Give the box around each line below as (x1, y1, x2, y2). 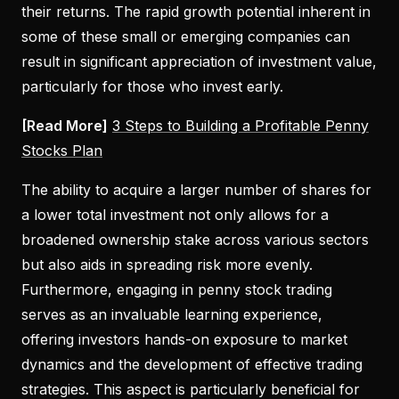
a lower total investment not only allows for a (21, 205, 329, 224)
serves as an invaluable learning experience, (21, 305, 322, 323)
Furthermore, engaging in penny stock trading (21, 280, 332, 298)
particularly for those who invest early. (21, 77, 283, 95)
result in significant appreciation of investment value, (21, 52, 377, 70)
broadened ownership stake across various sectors (21, 230, 369, 248)
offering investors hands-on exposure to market (21, 330, 347, 348)
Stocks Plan (21, 141, 102, 159)
